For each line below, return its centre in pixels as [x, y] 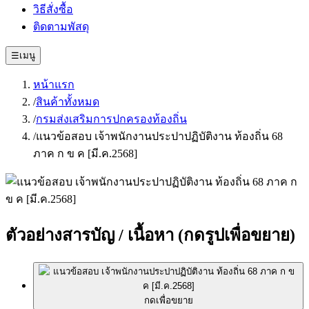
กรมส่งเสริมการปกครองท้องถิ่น [111, 119]
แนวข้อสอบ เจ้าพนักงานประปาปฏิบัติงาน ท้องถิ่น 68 [159, 136]
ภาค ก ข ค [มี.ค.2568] [85, 153]
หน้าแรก [54, 84]
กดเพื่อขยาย [168, 300]
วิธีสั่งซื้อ [53, 9]
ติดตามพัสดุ [61, 27]
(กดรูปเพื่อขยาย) [237, 235]
